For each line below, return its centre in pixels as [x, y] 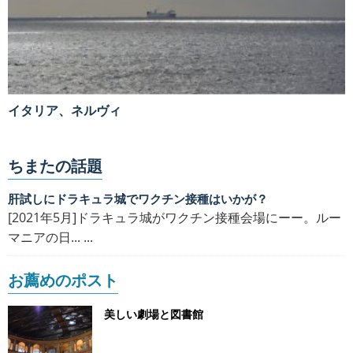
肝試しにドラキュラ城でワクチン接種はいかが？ [144, 198]
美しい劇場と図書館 [154, 314]
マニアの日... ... [50, 237]
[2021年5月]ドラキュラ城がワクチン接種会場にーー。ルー [175, 217]
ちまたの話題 [55, 165]
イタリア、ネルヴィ [71, 110]
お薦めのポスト [63, 280]
